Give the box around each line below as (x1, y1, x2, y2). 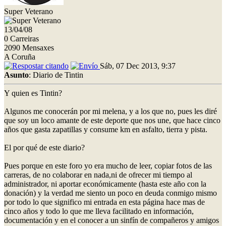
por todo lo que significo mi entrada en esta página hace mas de (4, 197, 205, 206)
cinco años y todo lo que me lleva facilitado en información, (4, 206, 194, 215)
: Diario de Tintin (29, 70, 83, 79)
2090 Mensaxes (4, 43, 54, 52)
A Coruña (4, 52, 35, 61)
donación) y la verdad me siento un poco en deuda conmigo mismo (4, 188, 217, 197)
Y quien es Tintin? (4, 88, 62, 97)
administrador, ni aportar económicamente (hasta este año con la (4, 179, 206, 188)
